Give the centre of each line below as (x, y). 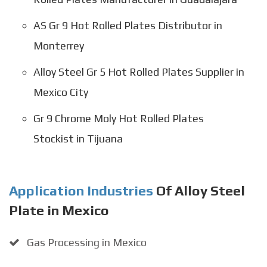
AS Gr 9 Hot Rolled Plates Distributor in (128, 25)
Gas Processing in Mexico (86, 242)
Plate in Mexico (59, 210)
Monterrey (58, 45)
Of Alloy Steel (199, 190)
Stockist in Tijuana (78, 138)
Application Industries (81, 190)
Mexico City (60, 92)
